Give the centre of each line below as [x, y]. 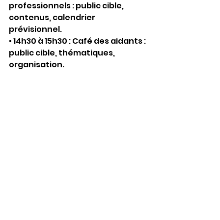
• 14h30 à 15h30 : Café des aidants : [78, 41]
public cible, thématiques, [63, 53]
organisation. [37, 65]
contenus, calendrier [53, 17]
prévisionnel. [35, 29]
